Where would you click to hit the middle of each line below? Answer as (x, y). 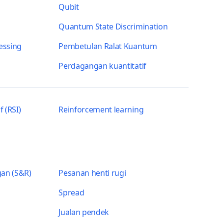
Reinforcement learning (101, 110)
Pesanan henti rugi (92, 173)
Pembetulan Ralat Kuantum (108, 46)
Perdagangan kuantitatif (102, 66)
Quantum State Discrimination (113, 27)
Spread (71, 192)
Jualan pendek (84, 212)
